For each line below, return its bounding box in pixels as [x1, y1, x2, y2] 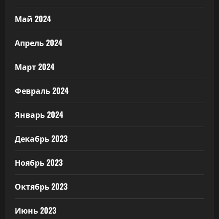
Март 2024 [15, 60, 54, 72]
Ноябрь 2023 [15, 156, 63, 168]
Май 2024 [15, 12, 51, 24]
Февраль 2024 [15, 84, 68, 96]
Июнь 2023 [15, 204, 56, 216]
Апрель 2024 [15, 36, 62, 48]
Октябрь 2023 [15, 180, 67, 192]
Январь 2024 [15, 108, 63, 120]
